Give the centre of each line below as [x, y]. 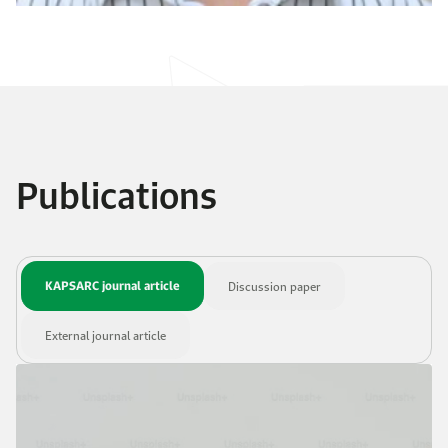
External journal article [105, 335]
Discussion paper [274, 286]
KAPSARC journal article [112, 285]
